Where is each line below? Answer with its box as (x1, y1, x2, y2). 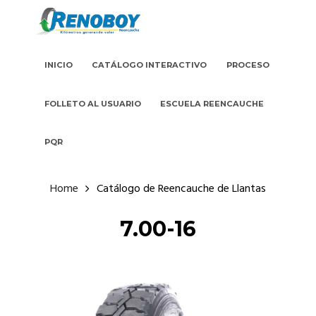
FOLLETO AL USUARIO (44, 98, 141, 109)
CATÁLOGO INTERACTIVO (92, 60, 207, 71)
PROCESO (226, 60, 270, 71)
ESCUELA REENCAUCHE (160, 98, 265, 109)
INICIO (44, 60, 73, 71)
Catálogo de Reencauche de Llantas (96, 180, 266, 199)
